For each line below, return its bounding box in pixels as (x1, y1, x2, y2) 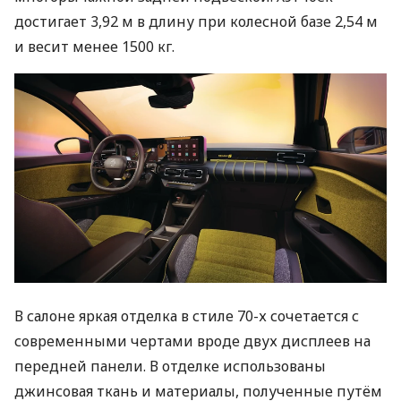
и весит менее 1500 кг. (14, 37, 175, 57)
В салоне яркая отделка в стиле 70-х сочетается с (14, 306, 359, 327)
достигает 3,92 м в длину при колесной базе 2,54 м (14, 12, 378, 32)
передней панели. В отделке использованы (14, 356, 326, 377)
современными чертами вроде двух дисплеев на (14, 331, 371, 352)
